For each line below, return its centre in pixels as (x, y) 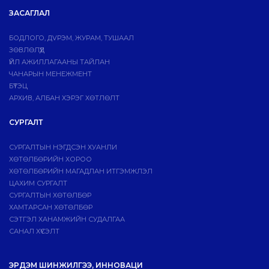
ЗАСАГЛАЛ (29, 13)
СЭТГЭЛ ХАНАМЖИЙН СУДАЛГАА (67, 219)
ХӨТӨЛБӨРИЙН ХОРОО (50, 159)
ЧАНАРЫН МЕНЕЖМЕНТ (50, 74)
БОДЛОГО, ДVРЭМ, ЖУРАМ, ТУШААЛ (71, 38)
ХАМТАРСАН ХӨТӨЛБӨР (51, 207)
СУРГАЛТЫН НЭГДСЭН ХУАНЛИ (63, 147)
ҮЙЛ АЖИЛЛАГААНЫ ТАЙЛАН (59, 62)
